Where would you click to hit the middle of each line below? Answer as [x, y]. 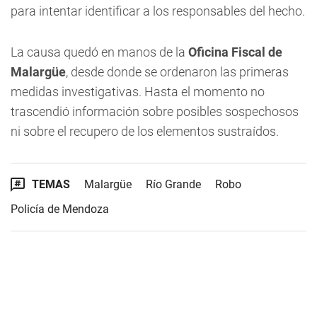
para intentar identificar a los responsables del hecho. [158, 11]
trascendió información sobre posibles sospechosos [155, 111]
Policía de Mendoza [60, 209]
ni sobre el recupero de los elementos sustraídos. [145, 131]
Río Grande [173, 184]
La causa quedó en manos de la [98, 52]
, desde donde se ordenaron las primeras [177, 72]
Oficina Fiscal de [234, 52]
